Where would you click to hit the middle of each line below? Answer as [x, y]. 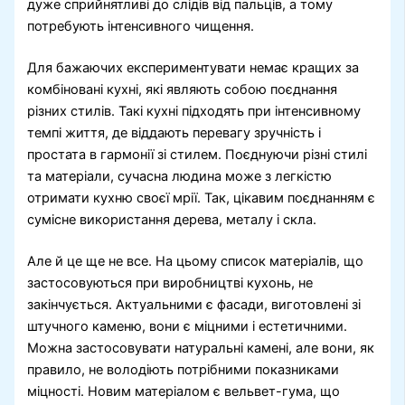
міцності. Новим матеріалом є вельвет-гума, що [184, 392]
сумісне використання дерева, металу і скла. [172, 220]
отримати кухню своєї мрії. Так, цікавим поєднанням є [202, 198]
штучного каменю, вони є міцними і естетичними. [188, 327]
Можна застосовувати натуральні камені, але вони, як [201, 348]
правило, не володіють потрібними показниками [184, 370]
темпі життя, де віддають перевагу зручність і [174, 133]
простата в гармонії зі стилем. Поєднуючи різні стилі [198, 155]
